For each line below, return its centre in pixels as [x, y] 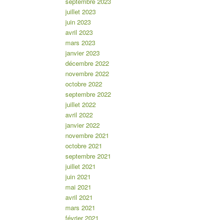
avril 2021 [79, 197]
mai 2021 [78, 187]
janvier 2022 [82, 125]
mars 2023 [80, 43]
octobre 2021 [83, 146]
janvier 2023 [82, 53]
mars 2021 [80, 208]
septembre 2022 [88, 94]
